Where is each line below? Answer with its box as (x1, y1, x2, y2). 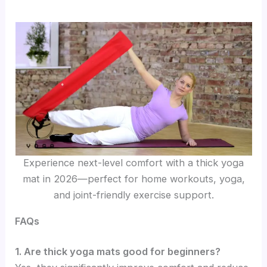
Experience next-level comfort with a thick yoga (23, 157, 244, 169)
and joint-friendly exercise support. (53, 189, 214, 201)
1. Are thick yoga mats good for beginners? (15, 246, 221, 258)
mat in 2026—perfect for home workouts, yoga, (22, 173, 245, 185)
